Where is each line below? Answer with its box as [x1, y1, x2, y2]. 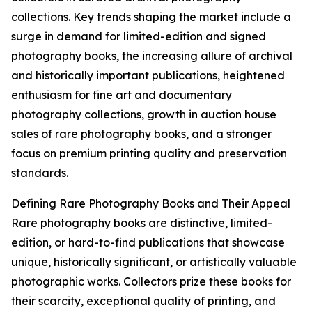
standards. [11, 166, 68, 180]
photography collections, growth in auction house [11, 107, 276, 122]
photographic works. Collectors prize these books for [11, 274, 291, 289]
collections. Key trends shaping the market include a [11, 10, 291, 24]
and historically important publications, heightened [11, 68, 285, 83]
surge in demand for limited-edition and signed [11, 29, 266, 44]
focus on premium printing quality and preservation [11, 146, 287, 161]
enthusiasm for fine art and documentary [11, 88, 232, 102]
